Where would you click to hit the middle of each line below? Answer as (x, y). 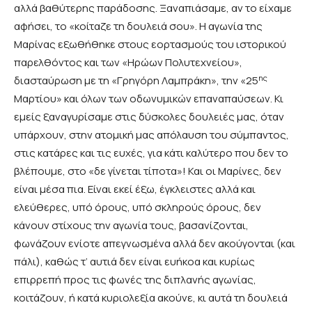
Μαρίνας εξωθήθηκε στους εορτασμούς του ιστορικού (150, 45)
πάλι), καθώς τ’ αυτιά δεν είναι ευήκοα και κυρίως (134, 262)
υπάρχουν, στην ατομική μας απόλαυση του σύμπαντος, (151, 135)
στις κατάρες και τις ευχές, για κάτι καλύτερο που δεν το (151, 153)
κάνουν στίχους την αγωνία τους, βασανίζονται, (131, 226)
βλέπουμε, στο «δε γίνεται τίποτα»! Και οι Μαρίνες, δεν (148, 171)
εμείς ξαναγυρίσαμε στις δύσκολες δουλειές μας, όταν (149, 117)
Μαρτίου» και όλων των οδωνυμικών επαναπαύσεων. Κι (149, 99)
